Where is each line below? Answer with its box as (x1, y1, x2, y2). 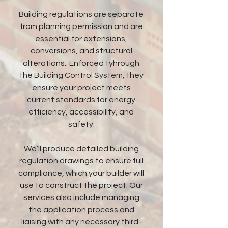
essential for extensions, (35, 35, 127, 43)
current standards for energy (27, 96, 135, 104)
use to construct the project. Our (19, 181, 143, 189)
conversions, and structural (30, 47, 132, 55)
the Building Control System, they (19, 71, 144, 79)
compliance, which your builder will (18, 169, 144, 177)
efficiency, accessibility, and (28, 108, 134, 116)
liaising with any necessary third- (21, 218, 141, 226)
